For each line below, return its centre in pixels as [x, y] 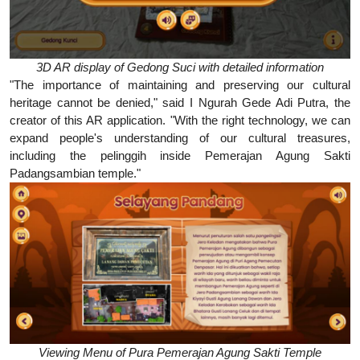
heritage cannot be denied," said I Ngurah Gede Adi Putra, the [180, 103]
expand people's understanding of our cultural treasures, [180, 138]
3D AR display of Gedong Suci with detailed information [180, 67]
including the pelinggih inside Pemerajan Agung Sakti [180, 156]
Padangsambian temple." [75, 174]
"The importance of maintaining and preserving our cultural [180, 85]
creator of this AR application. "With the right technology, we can [180, 121]
